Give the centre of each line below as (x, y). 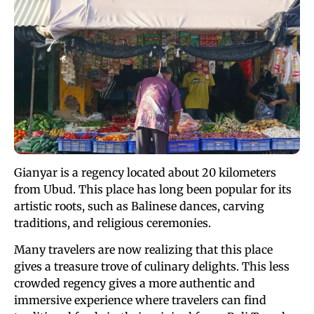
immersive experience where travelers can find (140, 300)
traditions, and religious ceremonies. (112, 223)
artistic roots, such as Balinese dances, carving (139, 206)
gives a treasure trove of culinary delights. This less (152, 267)
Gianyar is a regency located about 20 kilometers (145, 173)
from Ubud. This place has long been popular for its (153, 190)
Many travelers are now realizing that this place (143, 250)
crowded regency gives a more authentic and (135, 284)
